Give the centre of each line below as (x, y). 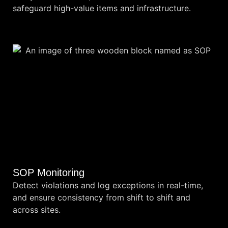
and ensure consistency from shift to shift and (102, 197)
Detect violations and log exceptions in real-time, (108, 185)
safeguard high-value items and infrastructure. (102, 8)
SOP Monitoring (49, 172)
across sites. (37, 209)
